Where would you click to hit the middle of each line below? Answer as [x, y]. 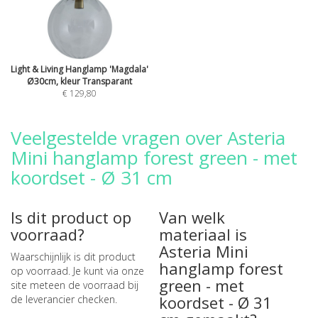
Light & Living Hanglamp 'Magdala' [79, 69]
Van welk [192, 217]
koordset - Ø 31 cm [92, 177]
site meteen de [47, 285]
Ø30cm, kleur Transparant [79, 81]
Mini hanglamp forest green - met [154, 158]
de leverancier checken [63, 299]
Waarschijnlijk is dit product [73, 257]
